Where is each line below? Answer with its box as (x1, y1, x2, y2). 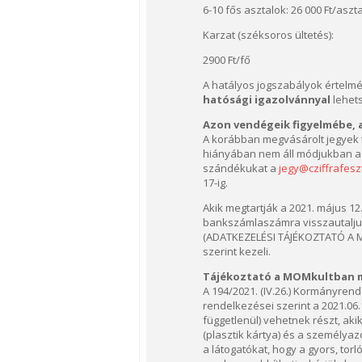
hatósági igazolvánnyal (203, 92, 330, 107)
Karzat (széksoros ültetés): (203, 27, 334, 42)
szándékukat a (203, 161, 279, 175)
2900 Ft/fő (203, 53, 250, 67)
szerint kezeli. (203, 244, 271, 259)
